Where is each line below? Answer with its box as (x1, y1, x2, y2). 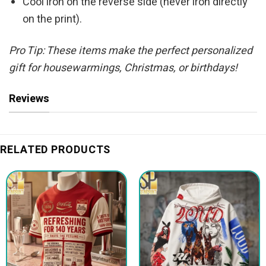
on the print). (23, 11, 83, 28)
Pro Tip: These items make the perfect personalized (9, 42, 252, 59)
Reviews (9, 90, 49, 107)
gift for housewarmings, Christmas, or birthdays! (9, 59, 237, 76)
